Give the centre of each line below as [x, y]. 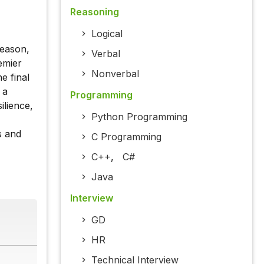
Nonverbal [115, 74]
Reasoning [94, 12]
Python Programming [139, 117]
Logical [107, 34]
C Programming [126, 137]
